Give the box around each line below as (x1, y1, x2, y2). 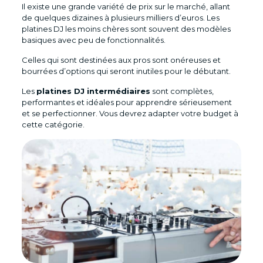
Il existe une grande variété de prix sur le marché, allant (21, 2, 230, 12)
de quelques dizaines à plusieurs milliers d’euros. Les (21, 13, 220, 23)
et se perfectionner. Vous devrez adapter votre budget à (21, 109, 238, 119)
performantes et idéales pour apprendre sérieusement (21, 97, 232, 107)
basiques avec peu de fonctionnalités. (21, 35, 166, 45)
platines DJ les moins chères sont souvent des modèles (21, 24, 231, 34)
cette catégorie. (21, 120, 85, 130)
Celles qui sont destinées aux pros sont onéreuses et (21, 55, 221, 65)
